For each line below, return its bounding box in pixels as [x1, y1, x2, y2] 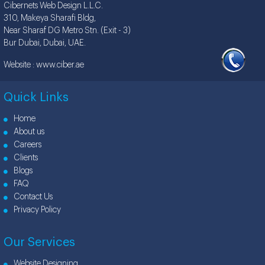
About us [8, 128, 44, 137]
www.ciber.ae [36, 61, 84, 70]
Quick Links [4, 92, 69, 104]
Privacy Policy [8, 206, 61, 215]
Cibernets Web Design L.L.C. [4, 2, 103, 11]
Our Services [4, 237, 75, 249]
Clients [8, 154, 38, 163]
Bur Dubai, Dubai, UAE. [4, 39, 86, 48]
